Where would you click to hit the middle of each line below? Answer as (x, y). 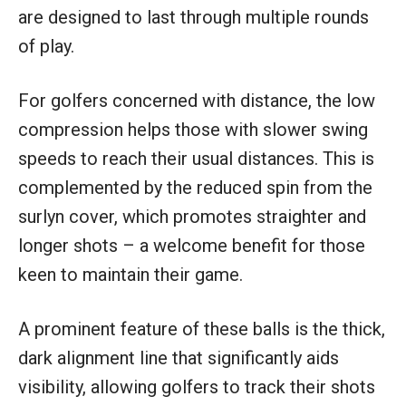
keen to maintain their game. (130, 275)
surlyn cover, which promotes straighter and (192, 217)
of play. (46, 47)
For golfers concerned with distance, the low (197, 101)
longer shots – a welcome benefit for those (192, 246)
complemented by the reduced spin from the (195, 188)
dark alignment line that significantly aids (179, 358)
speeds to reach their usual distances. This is (196, 159)
